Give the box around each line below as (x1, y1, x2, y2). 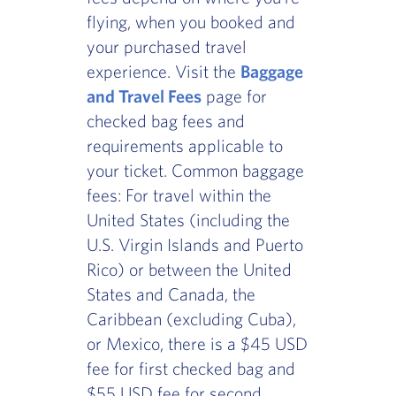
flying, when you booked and (86, 11, 295, 33)
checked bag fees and (86, 110, 245, 132)
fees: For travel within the (86, 185, 271, 206)
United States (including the (86, 209, 290, 231)
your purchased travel (86, 36, 247, 57)
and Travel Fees (86, 86, 202, 107)
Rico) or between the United (86, 259, 292, 280)
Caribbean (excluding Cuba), (86, 308, 296, 330)
